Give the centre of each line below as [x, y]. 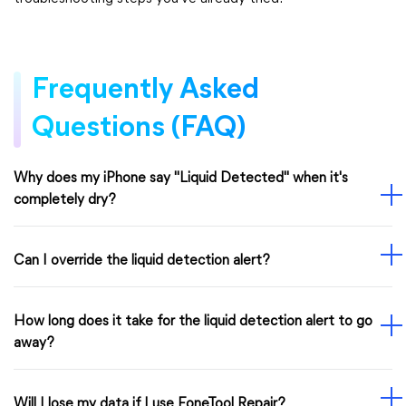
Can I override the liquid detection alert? [142, 261]
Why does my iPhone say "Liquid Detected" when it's [181, 179]
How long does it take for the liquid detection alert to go [193, 322]
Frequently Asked [145, 91]
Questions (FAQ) [139, 129]
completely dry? [65, 200]
